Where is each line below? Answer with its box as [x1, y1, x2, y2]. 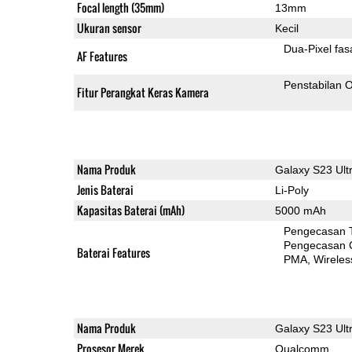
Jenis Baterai [76, 181, 134, 198]
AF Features [76, 47, 127, 64]
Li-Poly [274, 183, 309, 196]
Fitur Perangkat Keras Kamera [76, 83, 209, 101]
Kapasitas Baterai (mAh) [76, 201, 185, 218]
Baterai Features [76, 244, 150, 261]
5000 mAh [274, 203, 326, 217]
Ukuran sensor [76, 19, 141, 36]
